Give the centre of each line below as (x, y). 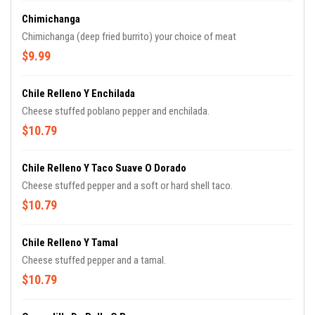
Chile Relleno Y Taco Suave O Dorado (104, 168)
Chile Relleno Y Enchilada (78, 94)
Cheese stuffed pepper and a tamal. (94, 260)
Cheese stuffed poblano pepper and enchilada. (116, 111)
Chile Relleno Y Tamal (70, 243)
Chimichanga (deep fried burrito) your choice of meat (129, 37)
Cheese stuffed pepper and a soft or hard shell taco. (127, 186)
